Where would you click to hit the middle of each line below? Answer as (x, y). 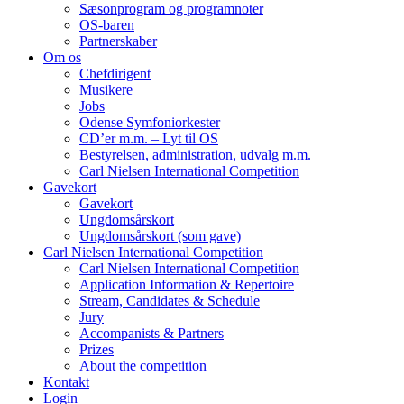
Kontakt (66, 381)
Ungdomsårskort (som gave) (160, 235)
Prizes (96, 349)
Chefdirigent (115, 73)
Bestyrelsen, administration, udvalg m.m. (195, 154)
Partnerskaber (118, 41)
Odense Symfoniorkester (150, 122)
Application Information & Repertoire (187, 284)
